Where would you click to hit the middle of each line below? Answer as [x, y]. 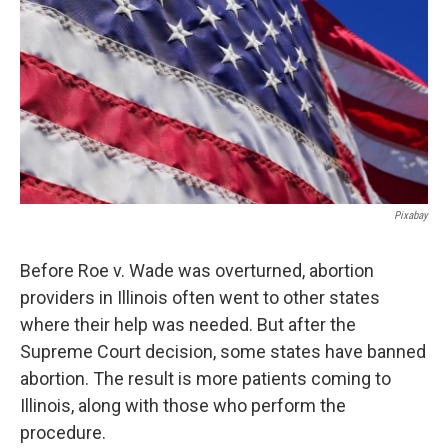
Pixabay [411, 216]
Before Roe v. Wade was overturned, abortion [197, 271]
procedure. [63, 433]
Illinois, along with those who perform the [183, 406]
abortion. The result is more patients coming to [205, 379]
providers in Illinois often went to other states [200, 298]
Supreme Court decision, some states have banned [223, 352]
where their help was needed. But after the [188, 325]
